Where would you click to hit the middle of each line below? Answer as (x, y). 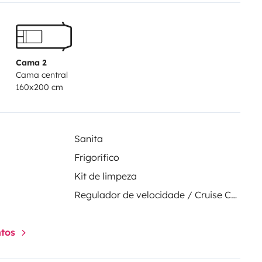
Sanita (88, 138)
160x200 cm (39, 87)
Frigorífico (96, 157)
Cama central (42, 75)
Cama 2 (31, 62)
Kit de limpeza (105, 176)
